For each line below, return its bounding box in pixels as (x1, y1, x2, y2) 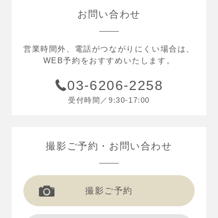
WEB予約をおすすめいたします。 (43, 56, 175, 65)
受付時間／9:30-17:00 (68, 96, 150, 105)
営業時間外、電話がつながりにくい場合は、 (23, 45, 195, 54)
